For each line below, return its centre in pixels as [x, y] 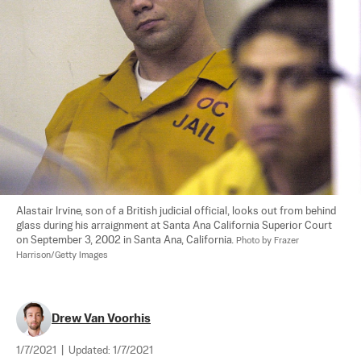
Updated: [91, 351]
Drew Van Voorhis [101, 319]
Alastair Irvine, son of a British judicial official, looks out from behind [177, 212]
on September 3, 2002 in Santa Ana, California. [126, 241]
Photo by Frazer [269, 241]
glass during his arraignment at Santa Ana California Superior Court [175, 226]
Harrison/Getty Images [62, 256]
